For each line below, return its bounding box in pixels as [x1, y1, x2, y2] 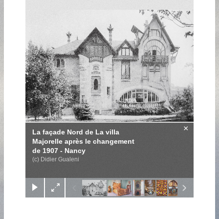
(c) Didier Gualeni [32, 156, 79, 163]
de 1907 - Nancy [32, 147, 86, 155]
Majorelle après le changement [32, 137, 134, 146]
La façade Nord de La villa [32, 128, 119, 136]
